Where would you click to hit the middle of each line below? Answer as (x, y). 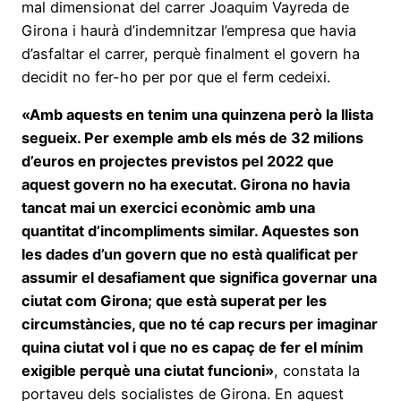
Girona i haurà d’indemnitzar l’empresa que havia (189, 30)
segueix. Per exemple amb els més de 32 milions (192, 138)
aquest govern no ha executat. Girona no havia (186, 185)
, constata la (317, 371)
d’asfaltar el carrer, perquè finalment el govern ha (191, 53)
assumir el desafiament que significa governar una (199, 278)
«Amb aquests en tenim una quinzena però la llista (197, 115)
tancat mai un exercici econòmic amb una (168, 208)
